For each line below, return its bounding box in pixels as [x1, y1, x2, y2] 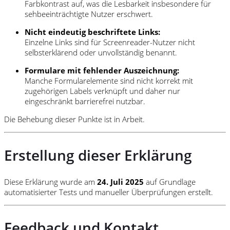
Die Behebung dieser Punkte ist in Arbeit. [4, 114, 145, 125]
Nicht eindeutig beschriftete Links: [25, 27, 160, 37]
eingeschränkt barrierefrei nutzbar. [25, 96, 145, 107]
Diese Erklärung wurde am [4, 176, 97, 187]
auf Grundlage [144, 176, 196, 187]
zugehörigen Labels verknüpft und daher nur [25, 86, 180, 97]
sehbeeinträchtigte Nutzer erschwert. [25, 9, 153, 20]
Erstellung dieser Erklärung [4, 145, 192, 165]
